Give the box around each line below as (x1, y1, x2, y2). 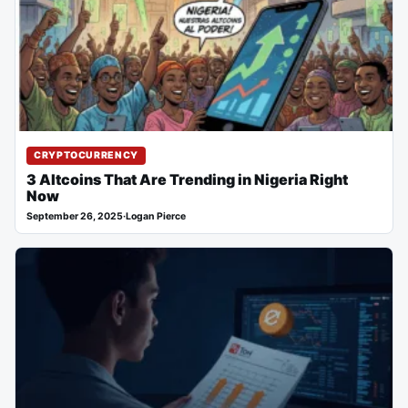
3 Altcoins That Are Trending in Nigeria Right (26, 170, 348, 189)
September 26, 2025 (26, 210, 123, 223)
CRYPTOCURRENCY (34, 149, 138, 162)
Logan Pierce (126, 210, 186, 223)
